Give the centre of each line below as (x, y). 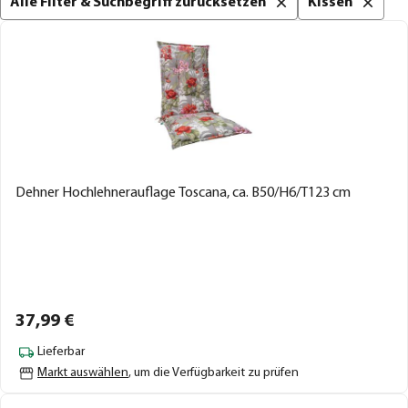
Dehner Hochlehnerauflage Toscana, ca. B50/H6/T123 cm (183, 193)
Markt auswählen (83, 372)
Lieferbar (61, 352)
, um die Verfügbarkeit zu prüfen (214, 372)
